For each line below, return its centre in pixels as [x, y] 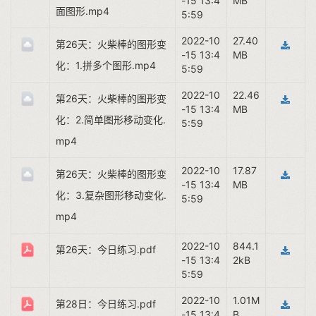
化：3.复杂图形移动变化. [111, 195]
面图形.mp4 [83, 11]
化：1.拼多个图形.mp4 [106, 65]
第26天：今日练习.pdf [106, 249]
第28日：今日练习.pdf [106, 304]
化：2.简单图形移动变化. [111, 120]
